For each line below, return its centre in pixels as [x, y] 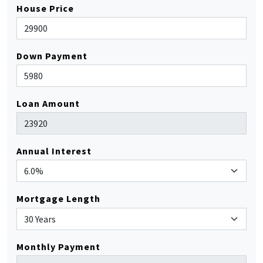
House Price [45, 8]
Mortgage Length [58, 199]
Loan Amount [48, 104]
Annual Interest [54, 151]
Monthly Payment [58, 246]
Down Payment [52, 55]
